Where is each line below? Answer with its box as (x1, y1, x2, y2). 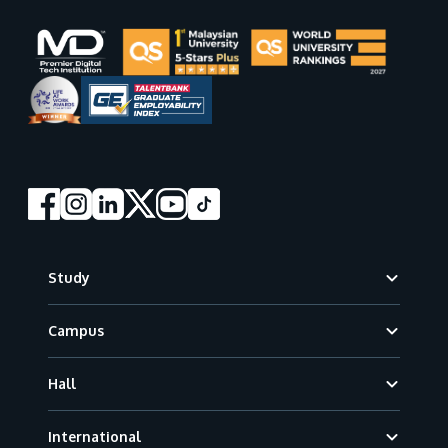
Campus (48, 321, 104, 339)
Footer (28, 253, 77, 274)
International (48, 427, 141, 445)
